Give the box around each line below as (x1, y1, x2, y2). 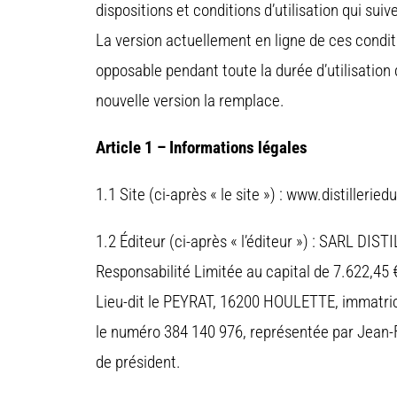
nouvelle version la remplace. (96, 90, 284, 112)
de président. (96, 352, 181, 373)
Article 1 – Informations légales (96, 137, 307, 159)
